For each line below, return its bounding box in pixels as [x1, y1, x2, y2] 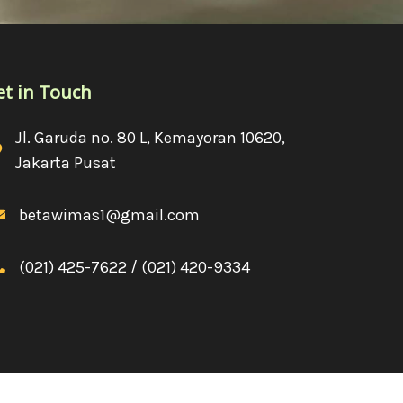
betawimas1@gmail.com [19, 204, 200, 225]
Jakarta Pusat [15, 152, 116, 173]
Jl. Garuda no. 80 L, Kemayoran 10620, [15, 127, 285, 148]
